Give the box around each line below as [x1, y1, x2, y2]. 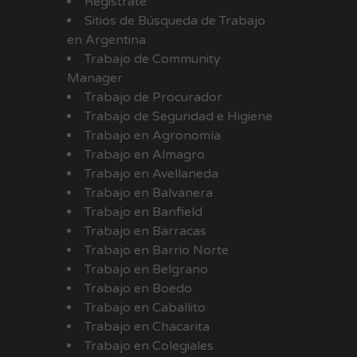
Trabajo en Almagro [84, 147, 205, 163]
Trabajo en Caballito [84, 300, 206, 316]
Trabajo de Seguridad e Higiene [84, 108, 273, 125]
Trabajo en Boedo [84, 280, 192, 297]
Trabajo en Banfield [84, 204, 202, 221]
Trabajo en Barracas [84, 223, 206, 240]
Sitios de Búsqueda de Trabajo [84, 13, 265, 29]
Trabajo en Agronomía [84, 127, 221, 144]
